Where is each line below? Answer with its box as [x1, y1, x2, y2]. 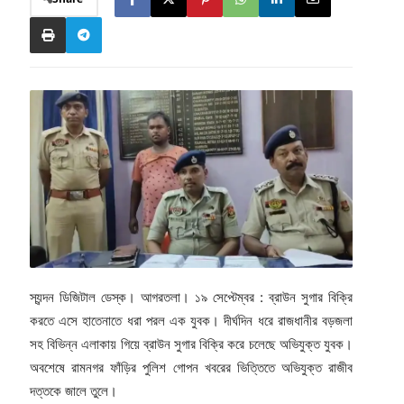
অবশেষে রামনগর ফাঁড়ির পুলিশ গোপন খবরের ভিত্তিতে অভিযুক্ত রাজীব [29, 358, 353, 376]
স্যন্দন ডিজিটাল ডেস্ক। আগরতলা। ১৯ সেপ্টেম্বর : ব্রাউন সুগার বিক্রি [29, 288, 353, 306]
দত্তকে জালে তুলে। [29, 381, 117, 399]
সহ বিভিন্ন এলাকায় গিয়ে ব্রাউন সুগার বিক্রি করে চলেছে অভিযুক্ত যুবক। [29, 335, 353, 353]
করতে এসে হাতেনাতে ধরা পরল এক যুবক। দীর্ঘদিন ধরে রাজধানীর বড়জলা [29, 311, 353, 329]
